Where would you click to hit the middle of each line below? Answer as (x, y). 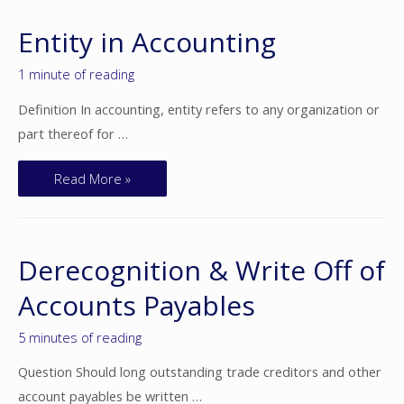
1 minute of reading (76, 74)
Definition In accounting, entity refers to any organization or (199, 109)
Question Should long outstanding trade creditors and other (200, 372)
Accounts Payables (137, 305)
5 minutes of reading (80, 337)
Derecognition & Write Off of (202, 270)
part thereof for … (73, 133)
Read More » (92, 179)
